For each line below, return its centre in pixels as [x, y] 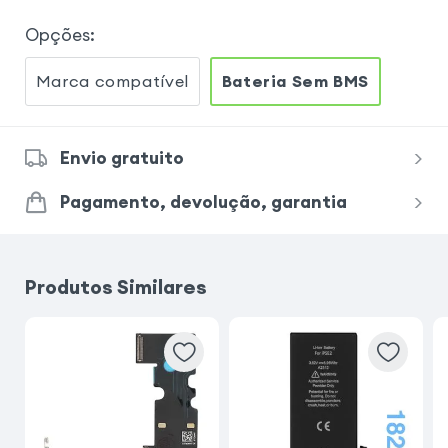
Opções [57, 34]
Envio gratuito [121, 158]
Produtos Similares [115, 286]
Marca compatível [112, 80]
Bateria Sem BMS [295, 80]
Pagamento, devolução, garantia [203, 202]
